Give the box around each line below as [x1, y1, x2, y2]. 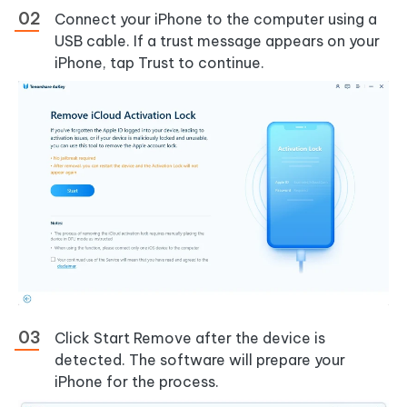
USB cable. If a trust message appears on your [55, 31, 380, 50]
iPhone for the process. [55, 372, 219, 392]
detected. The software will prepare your [55, 351, 345, 370]
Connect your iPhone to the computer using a [55, 9, 377, 28]
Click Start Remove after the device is [55, 329, 325, 348]
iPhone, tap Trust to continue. [55, 53, 264, 72]
